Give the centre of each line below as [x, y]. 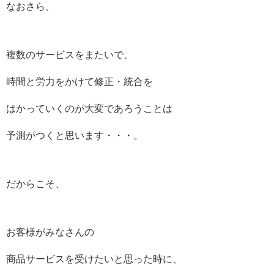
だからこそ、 [35, 184]
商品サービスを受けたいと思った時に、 [94, 259]
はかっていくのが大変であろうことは [89, 109]
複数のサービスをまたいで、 [70, 55]
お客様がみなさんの [50, 232]
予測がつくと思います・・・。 [75, 135]
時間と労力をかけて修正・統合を [80, 82]
